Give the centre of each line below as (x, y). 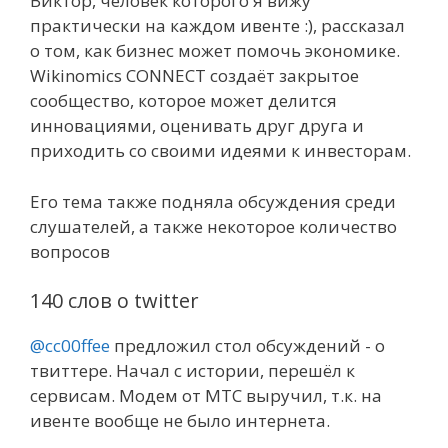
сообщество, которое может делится (183, 100)
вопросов (70, 251)
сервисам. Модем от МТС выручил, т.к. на (206, 395)
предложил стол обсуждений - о (247, 345)
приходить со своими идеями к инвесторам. (220, 150)
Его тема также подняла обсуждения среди (213, 201)
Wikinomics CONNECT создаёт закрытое (194, 75)
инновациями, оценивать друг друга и (197, 125)
